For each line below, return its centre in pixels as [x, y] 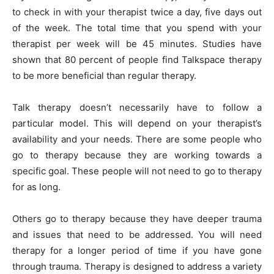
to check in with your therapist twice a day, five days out [137, 12]
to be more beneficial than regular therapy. [104, 75]
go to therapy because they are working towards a [137, 155]
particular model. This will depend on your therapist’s [137, 123]
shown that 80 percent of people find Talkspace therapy [137, 59]
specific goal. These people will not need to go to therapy [137, 171]
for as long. [36, 187]
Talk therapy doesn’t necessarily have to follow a [137, 107]
